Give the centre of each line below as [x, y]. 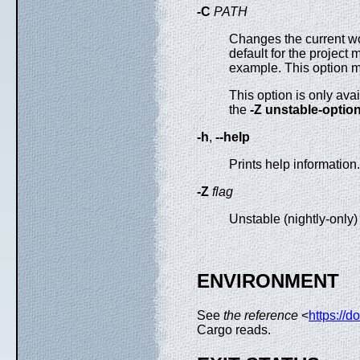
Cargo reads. [235, 330]
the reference [261, 316]
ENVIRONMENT [268, 281]
